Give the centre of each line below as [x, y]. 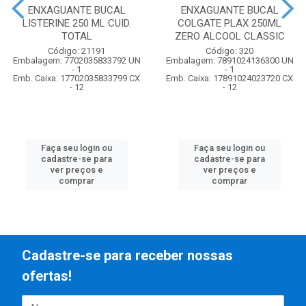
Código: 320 [229, 51]
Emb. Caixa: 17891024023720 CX [229, 78]
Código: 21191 [76, 51]
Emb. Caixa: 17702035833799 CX [76, 78]
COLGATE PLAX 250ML [229, 23]
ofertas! [47, 276]
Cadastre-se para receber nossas [127, 255]
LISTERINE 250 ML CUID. [76, 23]
